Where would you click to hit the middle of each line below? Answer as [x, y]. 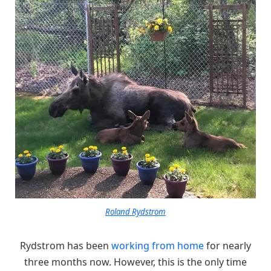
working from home [158, 246]
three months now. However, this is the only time [135, 262]
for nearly [227, 246]
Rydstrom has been [66, 246]
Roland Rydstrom [135, 212]
